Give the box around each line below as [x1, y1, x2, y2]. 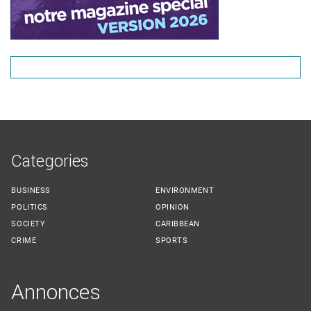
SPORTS [155, 236, 188, 246]
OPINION [155, 203, 190, 212]
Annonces [11, 279, 101, 305]
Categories [11, 151, 90, 171]
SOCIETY [11, 219, 46, 229]
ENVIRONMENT [155, 186, 215, 196]
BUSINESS [11, 186, 51, 196]
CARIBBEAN [155, 219, 200, 229]
